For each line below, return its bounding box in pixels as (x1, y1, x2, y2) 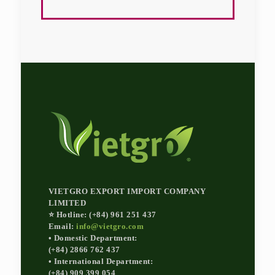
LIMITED (48, 198, 86, 208)
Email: (48, 222, 76, 231)
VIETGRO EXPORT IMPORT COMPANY (48, 187, 206, 196)
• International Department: (48, 257, 153, 266)
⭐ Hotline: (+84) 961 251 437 (48, 210, 157, 220)
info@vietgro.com (76, 222, 144, 231)
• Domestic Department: (48, 233, 137, 243)
